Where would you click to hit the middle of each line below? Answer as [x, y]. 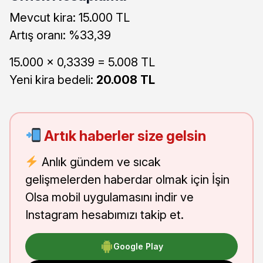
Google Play [138, 247]
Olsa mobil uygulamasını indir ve [109, 197]
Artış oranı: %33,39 [60, 35]
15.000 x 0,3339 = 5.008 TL [82, 62]
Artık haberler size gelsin [124, 136]
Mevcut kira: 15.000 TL [70, 17]
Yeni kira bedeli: [53, 80]
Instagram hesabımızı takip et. [104, 215]
